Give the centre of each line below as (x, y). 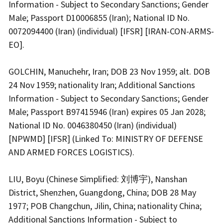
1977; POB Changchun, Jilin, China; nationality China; (105, 206)
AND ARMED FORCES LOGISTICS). (72, 152)
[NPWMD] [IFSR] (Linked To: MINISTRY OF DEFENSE (106, 138)
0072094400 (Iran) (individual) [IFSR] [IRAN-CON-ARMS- (111, 31)
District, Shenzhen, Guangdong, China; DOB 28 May (102, 192)
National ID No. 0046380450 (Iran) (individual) (93, 125)
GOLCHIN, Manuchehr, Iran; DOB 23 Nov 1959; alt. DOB (109, 71)
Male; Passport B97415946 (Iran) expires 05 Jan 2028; (107, 111)
